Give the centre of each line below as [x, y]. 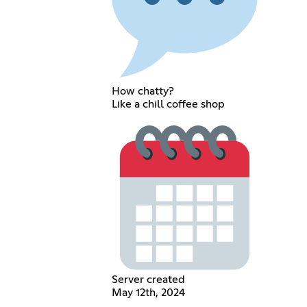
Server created [149, 279]
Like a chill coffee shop [169, 104]
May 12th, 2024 [149, 292]
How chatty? [143, 91]
